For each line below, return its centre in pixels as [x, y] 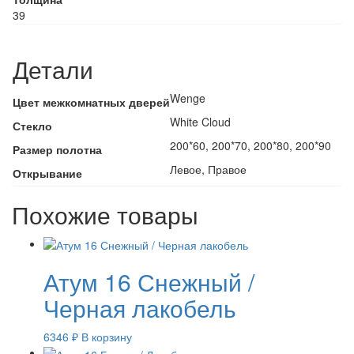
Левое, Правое [208, 169]
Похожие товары [105, 214]
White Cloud [200, 121]
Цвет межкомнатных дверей [91, 102]
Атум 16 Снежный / [149, 282]
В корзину [107, 337]
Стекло [32, 125]
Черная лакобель [140, 308]
